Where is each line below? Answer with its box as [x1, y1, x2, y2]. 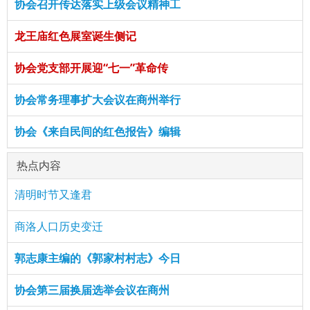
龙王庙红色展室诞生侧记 [15, 28, 136, 44]
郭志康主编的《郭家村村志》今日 [15, 250, 181, 266]
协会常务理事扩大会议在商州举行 [15, 92, 181, 107]
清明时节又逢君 [15, 187, 92, 202]
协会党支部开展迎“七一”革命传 [15, 60, 168, 75]
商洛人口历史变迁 [15, 219, 103, 234]
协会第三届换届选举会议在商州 [15, 282, 170, 298]
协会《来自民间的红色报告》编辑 [15, 124, 181, 139]
